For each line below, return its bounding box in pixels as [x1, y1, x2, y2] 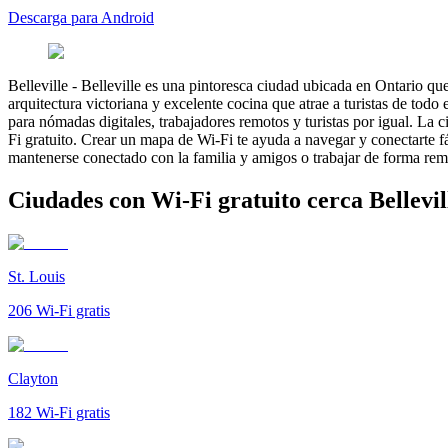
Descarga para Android [8, 8, 154, 26]
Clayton [8, 369, 58, 387]
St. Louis [8, 267, 65, 285]
